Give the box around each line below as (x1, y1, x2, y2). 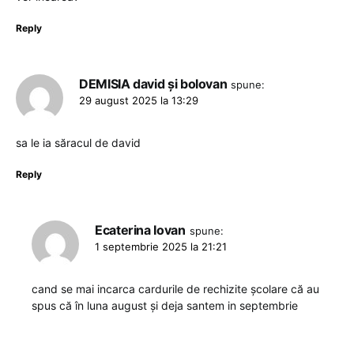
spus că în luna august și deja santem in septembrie (32, 299, 298, 313)
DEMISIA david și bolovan (79, 76, 228, 92)
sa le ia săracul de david (16, 136, 141, 150)
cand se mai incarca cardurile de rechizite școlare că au (32, 282, 319, 296)
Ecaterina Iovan (95, 222, 186, 239)
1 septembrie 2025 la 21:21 (95, 240, 227, 254)
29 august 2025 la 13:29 (79, 94, 198, 107)
